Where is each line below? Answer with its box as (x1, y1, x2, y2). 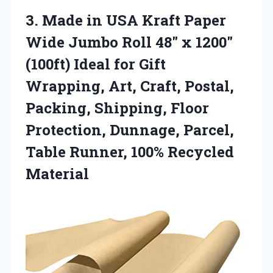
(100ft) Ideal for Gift (26, 54, 166, 74)
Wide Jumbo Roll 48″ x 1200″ (26, 32, 233, 52)
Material (26, 164, 89, 184)
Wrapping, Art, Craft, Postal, (26, 76, 234, 96)
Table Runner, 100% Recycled (26, 142, 234, 162)
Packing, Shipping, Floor (26, 98, 209, 118)
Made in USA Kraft (42, 10, 180, 30)
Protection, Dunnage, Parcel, (26, 120, 234, 140)
